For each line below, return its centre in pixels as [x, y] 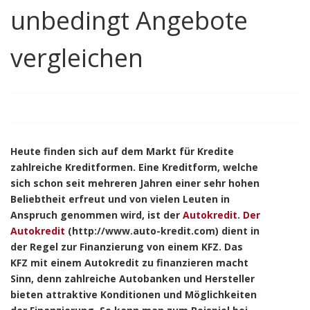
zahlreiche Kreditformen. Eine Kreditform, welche [134, 167]
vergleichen [77, 58]
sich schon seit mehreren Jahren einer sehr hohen [135, 183]
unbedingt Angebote [129, 20]
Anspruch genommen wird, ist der [97, 215]
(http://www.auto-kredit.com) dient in [162, 231]
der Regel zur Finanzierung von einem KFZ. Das [127, 247]
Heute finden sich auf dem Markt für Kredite [122, 151]
